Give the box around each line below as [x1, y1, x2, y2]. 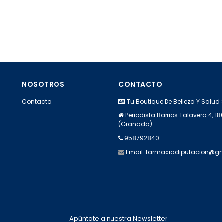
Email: [126, 148, 146, 157]
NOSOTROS [22, 79, 64, 90]
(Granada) [118, 120, 152, 129]
